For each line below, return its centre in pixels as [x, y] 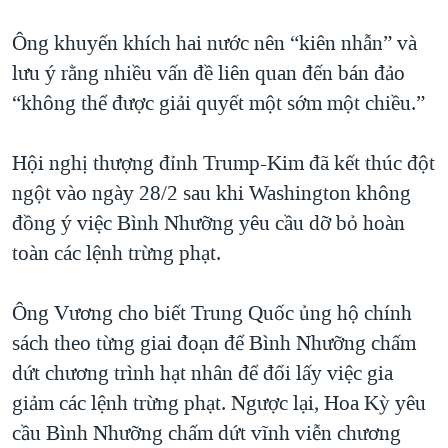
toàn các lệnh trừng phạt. [116, 253]
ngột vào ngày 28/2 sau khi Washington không [211, 193]
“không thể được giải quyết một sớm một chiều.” [218, 103]
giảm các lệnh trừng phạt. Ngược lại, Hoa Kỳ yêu [219, 403]
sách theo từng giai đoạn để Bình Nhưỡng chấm [214, 343]
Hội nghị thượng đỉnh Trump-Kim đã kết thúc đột [223, 163]
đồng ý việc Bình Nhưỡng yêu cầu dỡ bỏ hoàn [208, 223]
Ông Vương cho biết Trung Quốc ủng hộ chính [212, 313]
